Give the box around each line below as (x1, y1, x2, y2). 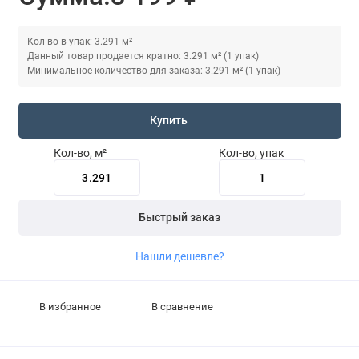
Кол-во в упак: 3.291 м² (26, 36, 132, 48)
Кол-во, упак (219, 147, 285, 160)
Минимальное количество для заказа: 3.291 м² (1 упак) (26, 65, 280, 77)
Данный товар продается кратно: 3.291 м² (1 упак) (26, 50, 259, 63)
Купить (150, 114, 188, 128)
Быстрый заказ (139, 210, 220, 224)
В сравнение (151, 300, 214, 313)
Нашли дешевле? (135, 249, 224, 263)
